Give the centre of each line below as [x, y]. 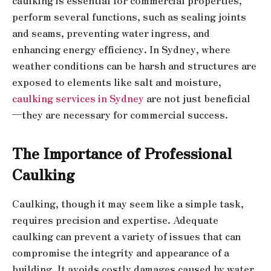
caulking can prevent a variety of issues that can [126, 236]
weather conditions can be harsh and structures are [134, 65]
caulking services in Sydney [78, 98]
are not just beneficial [197, 98]
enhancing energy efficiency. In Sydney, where [121, 49]
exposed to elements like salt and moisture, [117, 82]
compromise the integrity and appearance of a [121, 252]
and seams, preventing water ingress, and [111, 33]
